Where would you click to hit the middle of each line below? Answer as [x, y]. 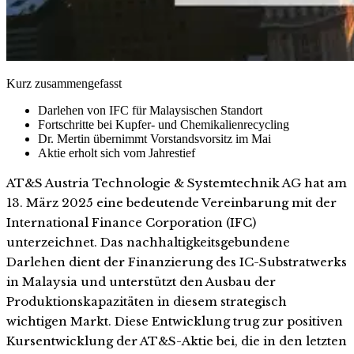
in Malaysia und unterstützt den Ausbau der [141, 281]
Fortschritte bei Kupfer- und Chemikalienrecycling [164, 124]
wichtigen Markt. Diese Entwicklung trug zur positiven [175, 321]
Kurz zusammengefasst [64, 83]
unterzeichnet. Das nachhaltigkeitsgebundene [148, 242]
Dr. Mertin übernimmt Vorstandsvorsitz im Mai [154, 138]
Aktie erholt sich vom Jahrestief [117, 153]
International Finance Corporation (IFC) [131, 222]
